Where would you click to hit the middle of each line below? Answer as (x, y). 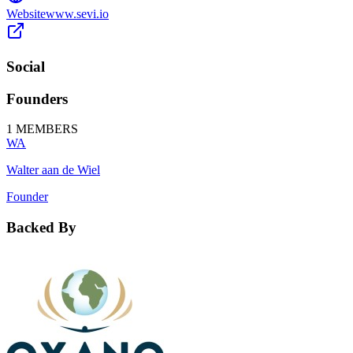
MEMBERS (45, 129)
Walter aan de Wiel (53, 170)
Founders (37, 98)
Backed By (41, 228)
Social (26, 67)
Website (26, 14)
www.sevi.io (77, 14)
